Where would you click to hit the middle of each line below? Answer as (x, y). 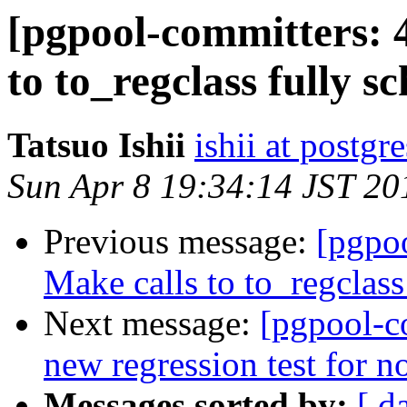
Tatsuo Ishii (96, 145)
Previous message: (180, 242)
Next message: (152, 323)
